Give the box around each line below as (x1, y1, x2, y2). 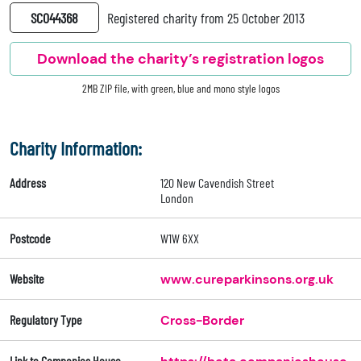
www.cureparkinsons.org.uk (160, 271, 334, 288)
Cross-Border (160, 312, 244, 330)
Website (10, 271, 44, 287)
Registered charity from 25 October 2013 (107, 9, 305, 27)
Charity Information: (10, 136, 142, 160)
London (160, 190, 193, 206)
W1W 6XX (160, 230, 199, 247)
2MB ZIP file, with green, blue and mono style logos (81, 81, 280, 96)
